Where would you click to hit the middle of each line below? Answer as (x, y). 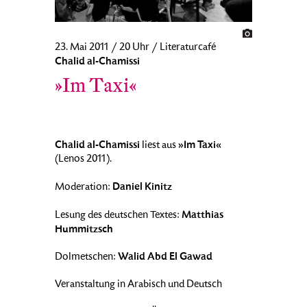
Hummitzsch (84, 230)
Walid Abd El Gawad (165, 257)
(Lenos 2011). (83, 160)
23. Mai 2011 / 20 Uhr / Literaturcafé (135, 48)
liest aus (159, 146)
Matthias (202, 216)
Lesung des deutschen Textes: (118, 216)
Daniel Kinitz (142, 187)
